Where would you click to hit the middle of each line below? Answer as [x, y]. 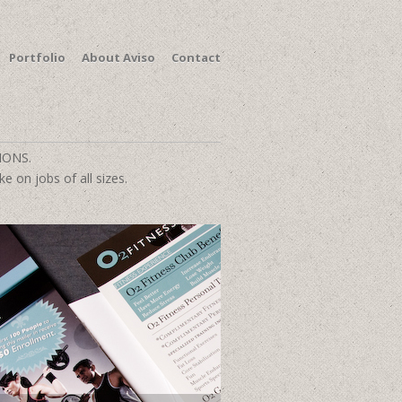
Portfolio [37, 57]
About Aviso [118, 57]
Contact [196, 57]
